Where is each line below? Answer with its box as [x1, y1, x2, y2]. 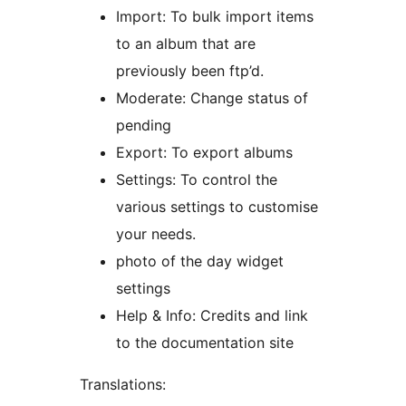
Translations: [80, 375, 166, 394]
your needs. [116, 225, 196, 244]
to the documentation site [116, 333, 294, 353]
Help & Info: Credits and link [116, 306, 308, 325]
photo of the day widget [116, 252, 284, 271]
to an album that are [116, 34, 256, 53]
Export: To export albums [116, 143, 293, 162]
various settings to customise [116, 198, 318, 217]
